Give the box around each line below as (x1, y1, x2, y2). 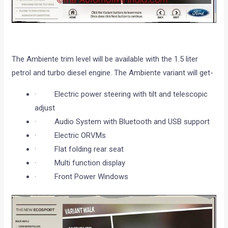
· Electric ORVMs (35, 130, 106, 140)
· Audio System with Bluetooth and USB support (35, 117, 210, 126)
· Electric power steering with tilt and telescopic (35, 89, 208, 99)
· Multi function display (35, 158, 126, 167)
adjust (35, 103, 55, 112)
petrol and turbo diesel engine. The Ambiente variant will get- (12, 68, 214, 77)
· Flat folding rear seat (35, 144, 124, 154)
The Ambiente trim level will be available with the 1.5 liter (12, 54, 198, 64)
